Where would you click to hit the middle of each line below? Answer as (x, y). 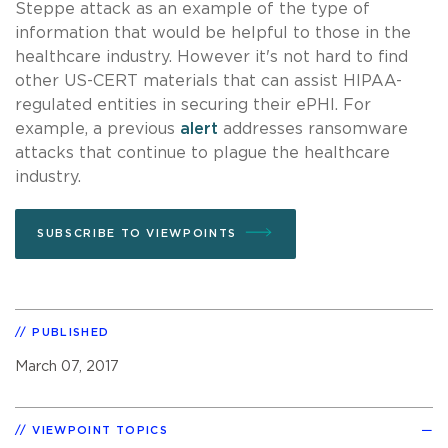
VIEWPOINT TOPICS (100, 430)
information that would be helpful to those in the (213, 32)
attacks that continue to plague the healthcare (202, 152)
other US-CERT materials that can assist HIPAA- (208, 80)
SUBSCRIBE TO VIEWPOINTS (137, 233)
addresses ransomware (313, 128)
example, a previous (97, 128)
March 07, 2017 (67, 366)
